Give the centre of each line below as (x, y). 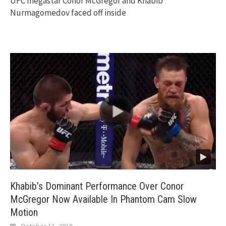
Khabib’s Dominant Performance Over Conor (97, 186)
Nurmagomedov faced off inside (68, 12)
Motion (24, 213)
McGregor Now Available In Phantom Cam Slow (103, 200)
